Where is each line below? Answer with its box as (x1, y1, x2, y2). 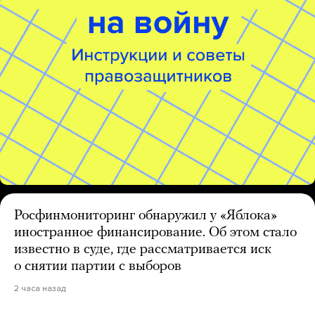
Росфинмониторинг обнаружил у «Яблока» (14, 209, 277, 223)
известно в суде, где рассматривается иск (14, 243, 271, 257)
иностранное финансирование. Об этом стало (14, 226, 297, 240)
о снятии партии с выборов (14, 259, 181, 274)
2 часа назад (14, 283, 65, 293)
